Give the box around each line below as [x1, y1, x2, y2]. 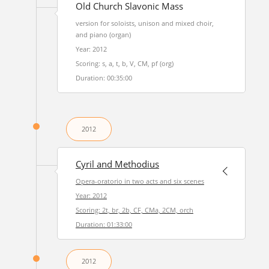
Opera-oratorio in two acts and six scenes [75, 177, 204, 186]
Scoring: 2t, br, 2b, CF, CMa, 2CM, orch [75, 205, 193, 214]
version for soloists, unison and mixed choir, [75, 19, 214, 28]
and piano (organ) [75, 30, 131, 39]
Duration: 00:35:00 [75, 73, 132, 82]
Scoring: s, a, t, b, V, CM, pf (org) [75, 59, 174, 68]
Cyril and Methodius [75, 158, 159, 171]
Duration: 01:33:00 [75, 220, 132, 229]
